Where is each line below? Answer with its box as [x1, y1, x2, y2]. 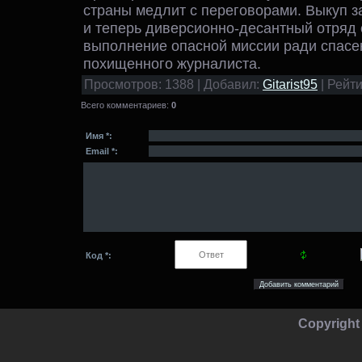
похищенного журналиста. [83, 54, 261, 72]
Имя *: [86, 130, 112, 141]
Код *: [86, 250, 112, 260]
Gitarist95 [263, 77, 318, 91]
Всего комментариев [81, 99, 166, 110]
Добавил [204, 77, 256, 91]
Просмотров [84, 77, 158, 91]
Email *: [86, 145, 118, 156]
